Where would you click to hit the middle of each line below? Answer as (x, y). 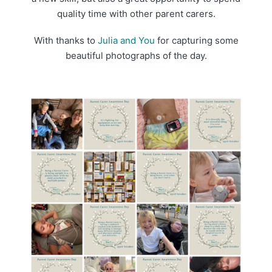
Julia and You (126, 40)
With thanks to (66, 40)
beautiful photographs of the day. (136, 55)
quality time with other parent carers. (136, 13)
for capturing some (196, 40)
